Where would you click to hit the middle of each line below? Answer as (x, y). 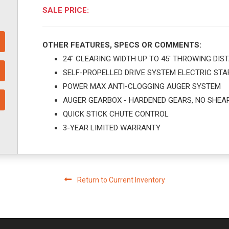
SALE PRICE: (66, 10)
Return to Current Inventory (120, 180)
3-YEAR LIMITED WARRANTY (112, 128)
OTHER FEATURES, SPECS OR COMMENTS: (122, 45)
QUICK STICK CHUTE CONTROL (116, 114)
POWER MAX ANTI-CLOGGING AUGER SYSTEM (142, 86)
